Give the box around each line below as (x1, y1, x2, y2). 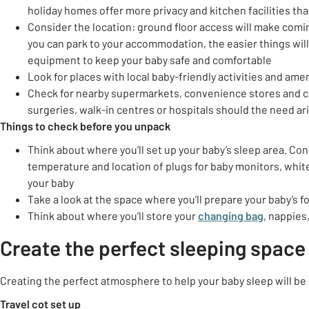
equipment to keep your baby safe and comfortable (28, 53, 272, 66)
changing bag (198, 209, 263, 222)
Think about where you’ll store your (28, 209, 198, 222)
